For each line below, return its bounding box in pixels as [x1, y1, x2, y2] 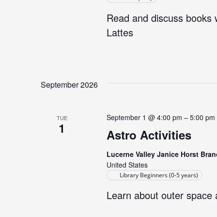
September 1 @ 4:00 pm [106, 112, 182, 122]
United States [106, 160, 148, 170]
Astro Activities [106, 126, 191, 143]
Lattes [106, 25, 133, 39]
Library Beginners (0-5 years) [119, 171, 198, 179]
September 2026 [41, 79, 98, 90]
